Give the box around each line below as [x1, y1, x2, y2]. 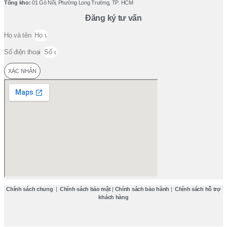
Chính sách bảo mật [59, 186, 111, 193]
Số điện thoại [4, 48, 43, 56]
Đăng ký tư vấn [85, 13, 142, 22]
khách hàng [98, 194, 129, 201]
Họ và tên [4, 31, 33, 40]
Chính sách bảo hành [115, 186, 169, 193]
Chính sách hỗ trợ [174, 186, 221, 193]
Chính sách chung [6, 186, 53, 193]
